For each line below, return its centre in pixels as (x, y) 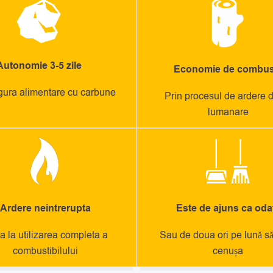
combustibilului (45, 251)
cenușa (228, 251)
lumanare (228, 112)
